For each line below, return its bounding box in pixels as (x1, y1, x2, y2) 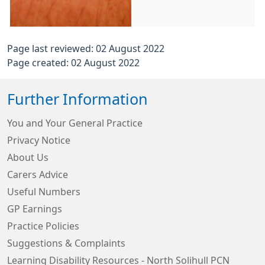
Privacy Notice (7, 135, 70, 145)
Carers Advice (7, 170, 68, 179)
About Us (7, 153, 49, 162)
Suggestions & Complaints (7, 238, 125, 248)
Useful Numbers (7, 187, 80, 196)
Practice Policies (7, 221, 79, 231)
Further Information (7, 92, 148, 107)
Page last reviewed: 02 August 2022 (7, 44, 164, 53)
